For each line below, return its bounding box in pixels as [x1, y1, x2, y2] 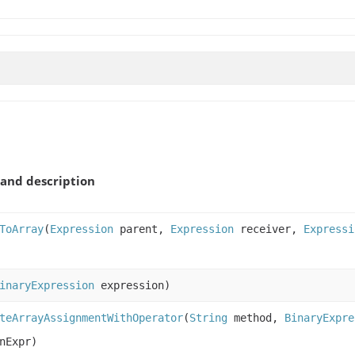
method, [227, 311, 284, 324]
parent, [113, 222, 170, 235]
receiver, [234, 222, 303, 235]
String [189, 311, 227, 324]
